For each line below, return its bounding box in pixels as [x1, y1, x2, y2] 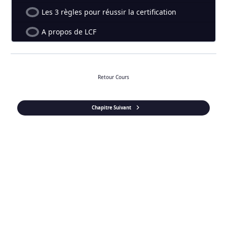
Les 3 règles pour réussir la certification [41, 7, 176, 17]
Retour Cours [98, 73, 129, 81]
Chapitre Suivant [92, 104, 131, 111]
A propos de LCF [41, 26, 96, 36]
